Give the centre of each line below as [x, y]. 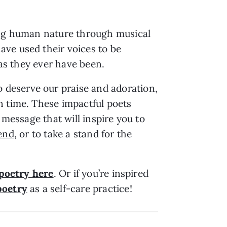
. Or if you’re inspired [101, 173]
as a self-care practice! [80, 188]
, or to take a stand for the [73, 134]
